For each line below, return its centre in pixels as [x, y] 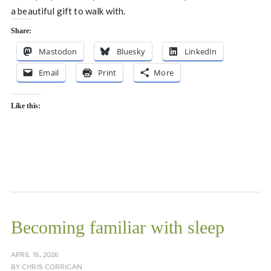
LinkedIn [201, 52]
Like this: [25, 106]
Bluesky [131, 52]
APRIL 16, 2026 [35, 255]
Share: [21, 31]
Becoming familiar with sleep [117, 227]
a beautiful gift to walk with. [68, 11]
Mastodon [58, 52]
